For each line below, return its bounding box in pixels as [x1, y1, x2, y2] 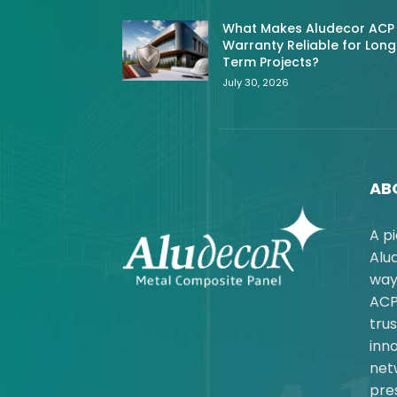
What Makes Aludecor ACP [222, 19, 395, 38]
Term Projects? [222, 53, 320, 72]
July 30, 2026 [222, 75, 290, 90]
